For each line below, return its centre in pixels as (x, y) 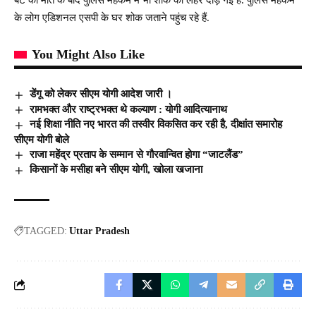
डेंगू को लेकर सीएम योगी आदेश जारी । (104, 93)
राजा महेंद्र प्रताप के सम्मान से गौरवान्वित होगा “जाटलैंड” (137, 154)
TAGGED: (45, 231)
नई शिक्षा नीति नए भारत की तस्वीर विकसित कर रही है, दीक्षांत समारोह (156, 124)
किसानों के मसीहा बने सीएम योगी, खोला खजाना (116, 170)
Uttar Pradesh (99, 231)
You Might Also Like (88, 54)
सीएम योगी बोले (42, 139)
